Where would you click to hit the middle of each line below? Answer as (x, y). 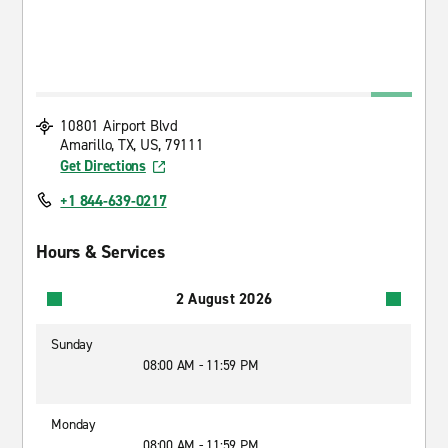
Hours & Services (100, 252)
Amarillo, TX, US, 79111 (132, 145)
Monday (73, 424)
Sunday (72, 344)
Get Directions (103, 166)
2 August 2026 (224, 298)
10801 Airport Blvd (119, 126)
